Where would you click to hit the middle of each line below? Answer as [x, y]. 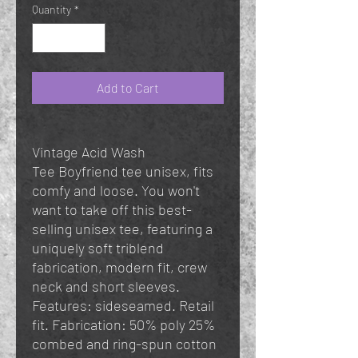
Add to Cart [128, 88]
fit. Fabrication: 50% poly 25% [123, 325]
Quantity [52, 10]
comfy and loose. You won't [116, 191]
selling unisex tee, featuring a [122, 229]
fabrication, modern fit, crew [119, 267]
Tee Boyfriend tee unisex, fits [123, 171]
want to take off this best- [112, 210]
